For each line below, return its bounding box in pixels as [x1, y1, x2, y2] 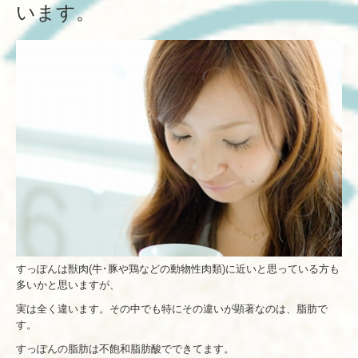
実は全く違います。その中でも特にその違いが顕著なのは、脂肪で [16, 303, 328, 316]
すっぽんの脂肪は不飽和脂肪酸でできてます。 [16, 343, 234, 356]
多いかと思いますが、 [16, 279, 120, 292]
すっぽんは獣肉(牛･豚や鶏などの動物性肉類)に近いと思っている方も [16, 263, 340, 276]
